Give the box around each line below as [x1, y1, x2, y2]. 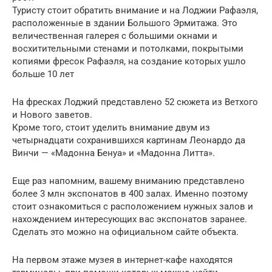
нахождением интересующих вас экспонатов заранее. [12, 214, 247, 225]
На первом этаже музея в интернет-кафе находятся [12, 254, 233, 266]
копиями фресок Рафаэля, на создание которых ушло [12, 56, 246, 67]
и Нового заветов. [12, 109, 92, 121]
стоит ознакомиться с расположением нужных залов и [12, 201, 253, 212]
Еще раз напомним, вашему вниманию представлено [12, 175, 245, 187]
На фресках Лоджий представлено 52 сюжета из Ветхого [12, 97, 258, 108]
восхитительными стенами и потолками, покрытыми [12, 43, 243, 55]
